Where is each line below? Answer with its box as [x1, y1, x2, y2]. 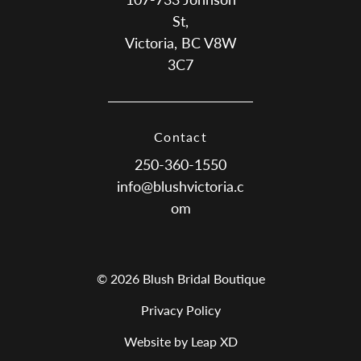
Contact [154, 129, 207, 144]
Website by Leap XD [123, 333, 238, 349]
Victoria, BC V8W [124, 34, 237, 52]
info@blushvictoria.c [117, 177, 244, 195]
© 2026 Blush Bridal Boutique [96, 271, 265, 286]
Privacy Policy [140, 301, 221, 317]
